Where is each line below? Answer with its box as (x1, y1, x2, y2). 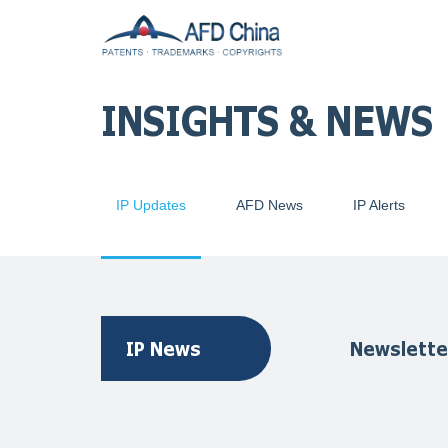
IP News (125, 335, 201, 361)
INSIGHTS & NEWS (100, 94, 433, 146)
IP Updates (115, 197, 186, 213)
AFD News (235, 197, 303, 213)
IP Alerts (352, 197, 405, 213)
